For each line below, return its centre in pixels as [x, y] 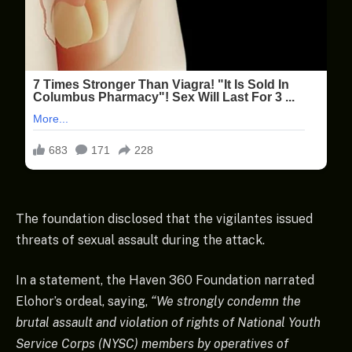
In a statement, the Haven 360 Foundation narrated [165, 280]
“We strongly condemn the [226, 302]
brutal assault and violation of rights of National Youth [168, 323]
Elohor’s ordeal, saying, [83, 302]
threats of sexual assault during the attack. [140, 240]
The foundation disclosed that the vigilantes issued [164, 218]
